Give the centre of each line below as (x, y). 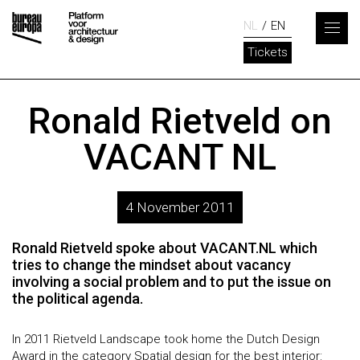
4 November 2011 (180, 207)
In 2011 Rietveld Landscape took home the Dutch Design (166, 339)
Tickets (268, 52)
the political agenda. (78, 299)
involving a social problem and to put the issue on (172, 282)
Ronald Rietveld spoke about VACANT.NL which (165, 248)
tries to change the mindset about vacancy (151, 265)
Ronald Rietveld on (180, 121)
